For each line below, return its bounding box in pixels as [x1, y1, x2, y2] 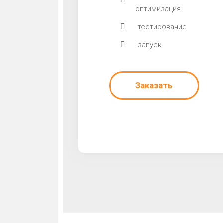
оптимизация [135, 4, 181, 13]
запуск [137, 40, 162, 49]
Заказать [135, 80, 173, 90]
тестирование [137, 22, 187, 31]
